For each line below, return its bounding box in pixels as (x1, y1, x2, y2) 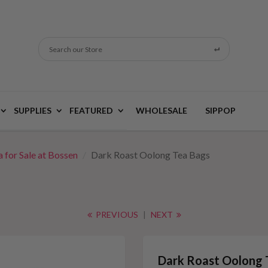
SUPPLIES (14, 105, 51, 115)
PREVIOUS (93, 209, 138, 220)
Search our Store (49, 44, 102, 54)
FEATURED (69, 105, 113, 115)
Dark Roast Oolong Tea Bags (91, 149, 210, 160)
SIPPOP (205, 105, 236, 115)
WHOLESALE (136, 105, 187, 115)
